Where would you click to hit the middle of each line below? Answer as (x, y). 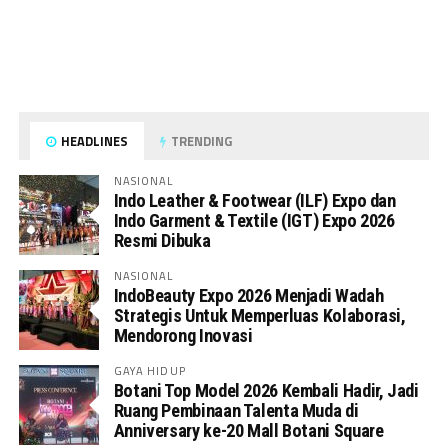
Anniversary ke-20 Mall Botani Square (248, 430)
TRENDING (200, 141)
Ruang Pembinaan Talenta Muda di (236, 410)
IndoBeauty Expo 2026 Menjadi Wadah (248, 295)
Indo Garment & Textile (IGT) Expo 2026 (254, 220)
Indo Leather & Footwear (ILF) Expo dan (254, 200)
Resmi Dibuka (162, 240)
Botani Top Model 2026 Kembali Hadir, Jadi (266, 390)
